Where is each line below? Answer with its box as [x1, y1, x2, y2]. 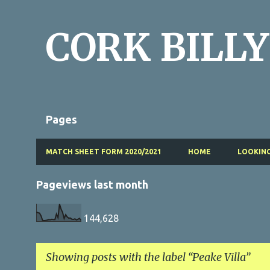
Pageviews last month [36, 178, 148, 190]
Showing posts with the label [46, 250, 188, 264]
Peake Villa [192, 250, 245, 264]
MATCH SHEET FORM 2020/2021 [46, 148, 162, 155]
